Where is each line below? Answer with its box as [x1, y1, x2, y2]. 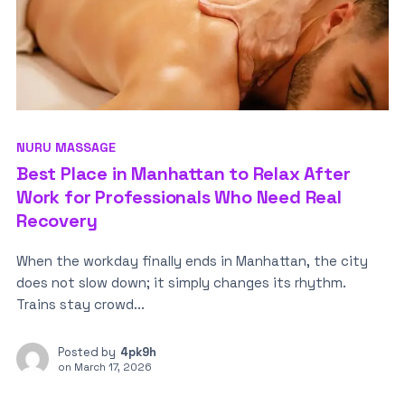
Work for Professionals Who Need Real [15, 185, 342, 210]
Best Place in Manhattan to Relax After [15, 162, 351, 186]
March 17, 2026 [73, 360, 152, 374]
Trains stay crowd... [15, 296, 145, 314]
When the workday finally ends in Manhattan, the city [15, 252, 368, 270]
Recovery [15, 209, 98, 233]
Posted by [57, 344, 116, 361]
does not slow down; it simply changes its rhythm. [15, 274, 346, 292]
